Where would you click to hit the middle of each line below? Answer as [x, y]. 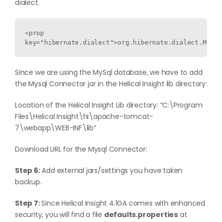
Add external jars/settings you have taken [111, 170]
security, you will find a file [59, 215]
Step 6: [28, 170]
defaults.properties [141, 215]
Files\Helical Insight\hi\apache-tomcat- [84, 116]
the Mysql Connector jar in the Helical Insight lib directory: [111, 84]
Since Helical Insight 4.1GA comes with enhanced [123, 203]
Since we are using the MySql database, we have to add [109, 72]
